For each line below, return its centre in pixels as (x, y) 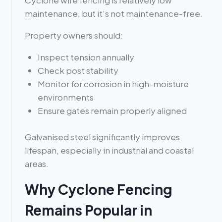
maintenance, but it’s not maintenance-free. (114, 14)
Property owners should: (74, 35)
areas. (37, 163)
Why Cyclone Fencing (99, 189)
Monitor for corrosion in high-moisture (113, 84)
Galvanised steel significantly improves (103, 137)
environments (65, 97)
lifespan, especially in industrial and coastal (110, 150)
